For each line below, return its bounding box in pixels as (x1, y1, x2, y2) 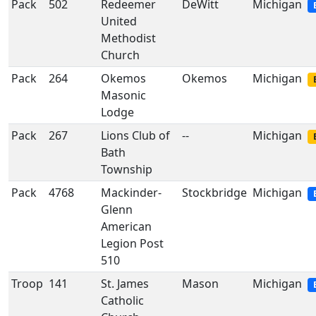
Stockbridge (182, 185, 247, 200)
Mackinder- (101, 185, 162, 200)
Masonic (101, 87, 146, 103)
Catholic (101, 293, 144, 308)
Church (101, 47, 140, 63)
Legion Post (101, 236, 164, 251)
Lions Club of (101, 128, 170, 143)
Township (101, 162, 152, 177)
